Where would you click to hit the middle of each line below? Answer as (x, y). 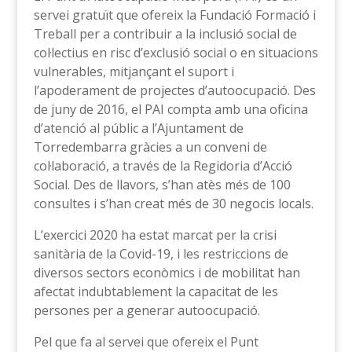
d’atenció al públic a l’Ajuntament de (138, 128)
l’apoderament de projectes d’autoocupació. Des (174, 90)
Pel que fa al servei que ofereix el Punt (146, 341)
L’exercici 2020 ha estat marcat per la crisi (155, 235)
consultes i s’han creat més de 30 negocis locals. (173, 203)
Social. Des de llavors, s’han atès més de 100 (162, 184)
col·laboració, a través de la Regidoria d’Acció (163, 165)
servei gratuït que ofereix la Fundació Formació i (174, 15)
